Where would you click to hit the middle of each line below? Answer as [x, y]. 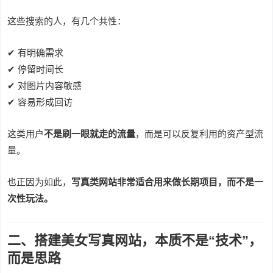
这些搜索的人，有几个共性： [67, 21]
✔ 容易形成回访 [40, 102]
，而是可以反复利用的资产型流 [200, 134]
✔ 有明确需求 [36, 53]
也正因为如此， [40, 182]
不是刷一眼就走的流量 [90, 134]
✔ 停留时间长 [36, 69]
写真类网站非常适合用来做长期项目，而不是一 [168, 182]
